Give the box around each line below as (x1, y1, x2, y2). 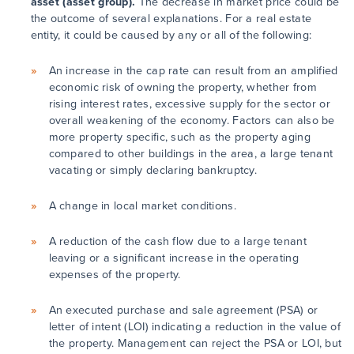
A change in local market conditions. (48, 198, 236, 215)
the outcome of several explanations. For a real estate (30, 10, 312, 28)
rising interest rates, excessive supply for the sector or (48, 96, 330, 113)
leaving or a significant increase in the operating (48, 250, 299, 267)
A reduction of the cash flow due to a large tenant (48, 233, 307, 250)
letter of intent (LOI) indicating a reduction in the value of (48, 318, 341, 336)
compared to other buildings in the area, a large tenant (48, 145, 333, 163)
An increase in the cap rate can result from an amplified (48, 62, 338, 80)
